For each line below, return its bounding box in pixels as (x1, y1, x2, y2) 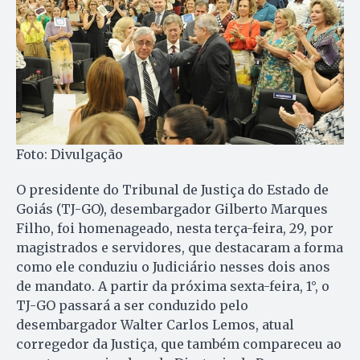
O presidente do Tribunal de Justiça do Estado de (16, 182, 329, 198)
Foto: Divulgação (16, 146, 123, 163)
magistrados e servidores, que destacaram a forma (16, 239, 343, 256)
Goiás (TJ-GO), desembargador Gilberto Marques (16, 201, 328, 218)
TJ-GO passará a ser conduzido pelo (16, 297, 248, 314)
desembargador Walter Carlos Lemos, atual (16, 317, 294, 333)
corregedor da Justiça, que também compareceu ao (16, 336, 342, 353)
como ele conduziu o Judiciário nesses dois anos (16, 259, 330, 276)
